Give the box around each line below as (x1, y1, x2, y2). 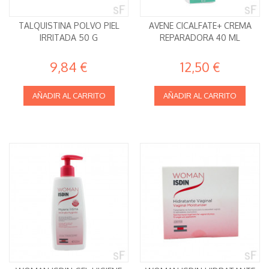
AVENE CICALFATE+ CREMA (148, 20, 252, 31)
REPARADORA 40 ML (160, 32, 241, 43)
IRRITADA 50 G (40, 32, 98, 43)
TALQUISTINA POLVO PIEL (18, 20, 119, 31)
